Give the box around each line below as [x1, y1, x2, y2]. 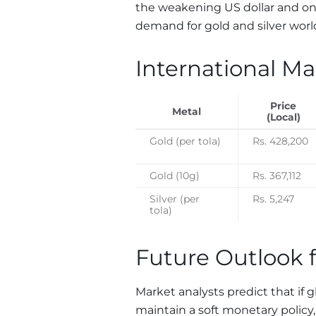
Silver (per [150, 193, 200, 205]
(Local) [266, 111, 300, 123]
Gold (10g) [150, 169, 200, 181]
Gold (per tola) [150, 135, 221, 147]
